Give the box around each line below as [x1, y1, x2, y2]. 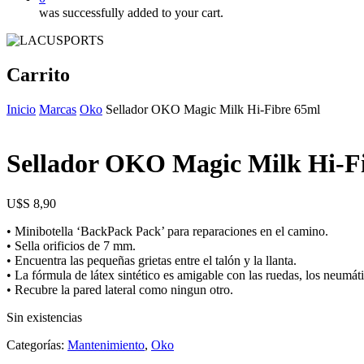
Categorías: [6, 337, 67, 352]
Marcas [39, 102, 76, 116]
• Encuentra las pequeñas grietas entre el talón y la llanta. [6, 253, 297, 267]
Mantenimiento [67, 337, 145, 352]
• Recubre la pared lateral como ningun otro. [6, 282, 233, 297]
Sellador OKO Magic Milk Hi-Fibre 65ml [106, 102, 320, 116]
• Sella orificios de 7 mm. [6, 238, 136, 253]
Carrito [6, 63, 70, 85]
